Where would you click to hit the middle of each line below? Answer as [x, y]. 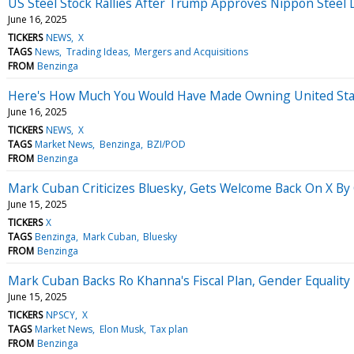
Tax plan [169, 329]
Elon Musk [121, 329]
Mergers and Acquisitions [191, 51]
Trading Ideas [97, 51]
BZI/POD [166, 144]
